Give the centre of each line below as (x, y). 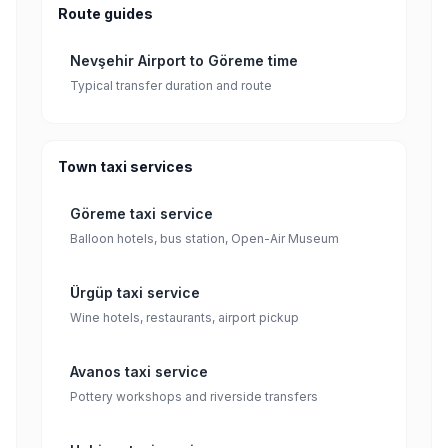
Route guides (105, 13)
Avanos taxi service (139, 371)
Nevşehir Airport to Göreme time (184, 60)
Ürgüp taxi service (135, 292)
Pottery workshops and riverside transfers (194, 396)
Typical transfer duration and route (171, 85)
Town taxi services (125, 166)
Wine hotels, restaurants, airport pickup (184, 317)
